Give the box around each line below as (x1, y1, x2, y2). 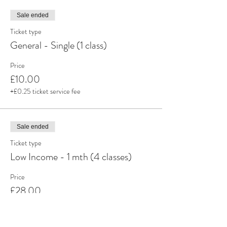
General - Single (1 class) (10, 38, 107, 53)
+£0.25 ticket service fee (10, 86, 81, 96)
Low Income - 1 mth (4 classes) (10, 149, 132, 164)
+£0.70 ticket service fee (10, 198, 81, 208)
